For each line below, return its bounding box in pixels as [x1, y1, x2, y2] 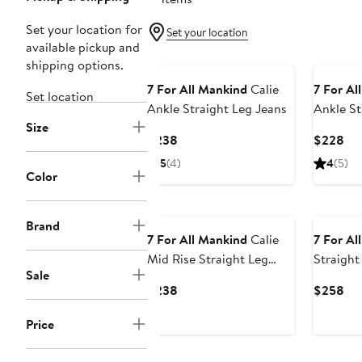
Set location [26, 87, 94, 106]
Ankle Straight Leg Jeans [147, 99, 287, 118]
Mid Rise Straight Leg [147, 250, 268, 268]
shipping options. [26, 56, 124, 74]
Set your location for [26, 20, 142, 39]
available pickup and [26, 38, 140, 57]
